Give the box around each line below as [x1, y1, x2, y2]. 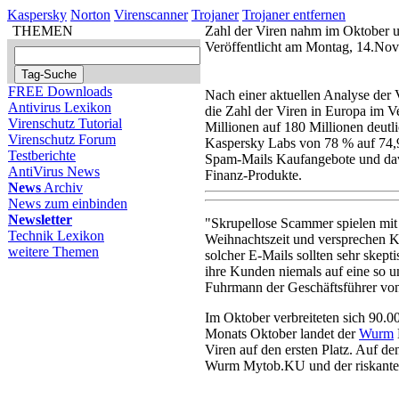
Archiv [41, 180, 83, 195]
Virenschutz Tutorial [8, 116, 122, 131]
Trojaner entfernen [242, 7, 346, 22]
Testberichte [8, 148, 76, 163]
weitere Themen [8, 244, 99, 259]
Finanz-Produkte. [205, 167, 302, 183]
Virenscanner [114, 7, 188, 22]
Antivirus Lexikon [8, 100, 111, 115]
